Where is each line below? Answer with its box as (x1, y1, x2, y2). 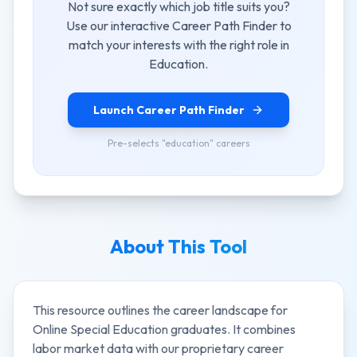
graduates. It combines (168, 321, 296, 337)
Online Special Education (33, 321, 168, 337)
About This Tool (110, 234, 247, 258)
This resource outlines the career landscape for (33, 302, 288, 318)
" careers (209, 137, 250, 149)
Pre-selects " (107, 137, 165, 149)
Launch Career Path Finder (93, 103, 245, 117)
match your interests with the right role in (68, 37, 289, 53)
